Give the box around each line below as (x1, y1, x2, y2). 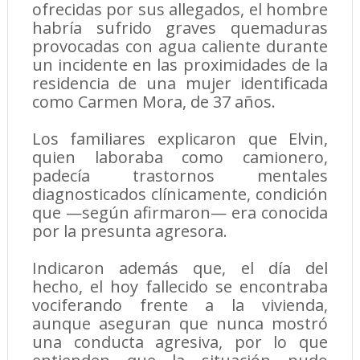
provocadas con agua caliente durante (31, 35, 329, 58)
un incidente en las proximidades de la (31, 54, 329, 76)
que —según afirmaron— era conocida (31, 202, 329, 224)
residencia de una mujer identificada (31, 72, 329, 95)
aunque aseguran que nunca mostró (31, 313, 329, 335)
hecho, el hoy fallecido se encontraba (31, 276, 329, 298)
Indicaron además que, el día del (31, 257, 329, 280)
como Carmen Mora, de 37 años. (31, 91, 276, 113)
